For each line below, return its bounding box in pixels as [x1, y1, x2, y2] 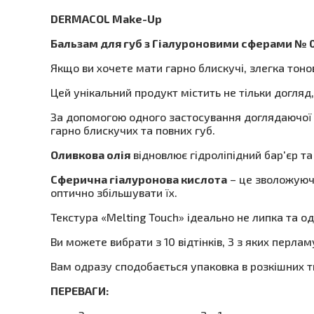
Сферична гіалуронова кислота [50, 172, 227, 186]
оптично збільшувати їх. [50, 186, 177, 199]
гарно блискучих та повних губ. [50, 123, 215, 137]
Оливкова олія [50, 148, 130, 161]
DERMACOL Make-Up [50, 12, 162, 25]
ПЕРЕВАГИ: [50, 284, 109, 297]
